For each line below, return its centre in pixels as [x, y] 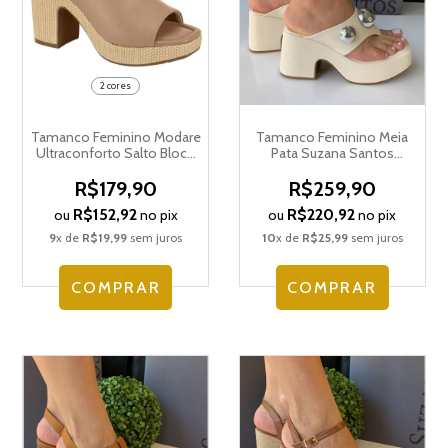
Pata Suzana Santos [332, 152]
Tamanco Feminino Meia [332, 136]
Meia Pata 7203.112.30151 [116, 168]
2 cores [116, 85]
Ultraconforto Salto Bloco [115, 152]
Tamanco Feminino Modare [115, 136]
